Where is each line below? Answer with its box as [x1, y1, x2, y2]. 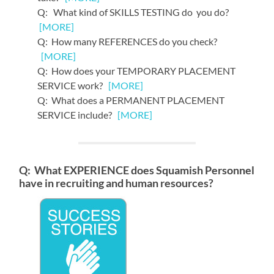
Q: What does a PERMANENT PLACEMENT [37, 94, 225, 106]
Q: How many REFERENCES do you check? [37, 35, 218, 47]
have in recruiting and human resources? [19, 176, 214, 190]
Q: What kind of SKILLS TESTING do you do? [37, 6, 231, 18]
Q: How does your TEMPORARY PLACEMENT [37, 64, 236, 76]
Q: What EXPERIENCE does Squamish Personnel [19, 163, 255, 177]
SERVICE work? [37, 79, 109, 91]
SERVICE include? [37, 108, 118, 120]
